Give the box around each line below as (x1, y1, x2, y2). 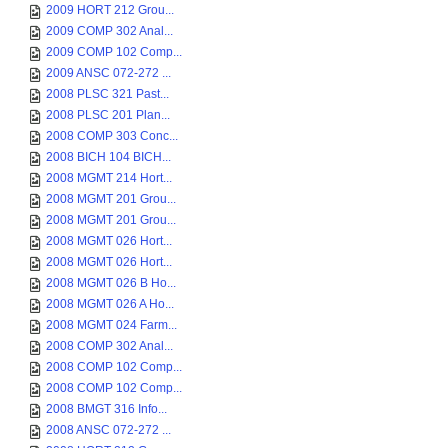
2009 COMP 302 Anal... (46, 24, 173, 38)
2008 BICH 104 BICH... (46, 150, 171, 164)
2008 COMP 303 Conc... (46, 129, 178, 143)
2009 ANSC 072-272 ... (46, 66, 171, 80)
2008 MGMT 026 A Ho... (46, 297, 174, 311)
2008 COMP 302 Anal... (46, 339, 173, 353)
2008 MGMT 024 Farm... (46, 318, 177, 332)
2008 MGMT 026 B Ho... (46, 276, 176, 290)
